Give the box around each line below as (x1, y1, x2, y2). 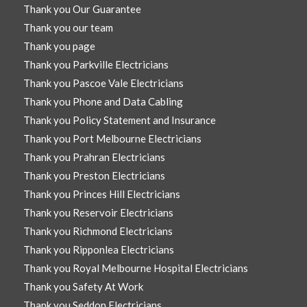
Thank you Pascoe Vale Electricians (23, 77, 184, 90)
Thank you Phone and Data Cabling (23, 95, 183, 108)
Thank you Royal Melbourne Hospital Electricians (23, 262, 248, 275)
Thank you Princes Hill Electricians (23, 188, 180, 201)
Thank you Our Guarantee (23, 3, 141, 16)
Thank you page (23, 40, 95, 53)
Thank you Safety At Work (23, 280, 143, 293)
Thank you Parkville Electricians (23, 58, 169, 71)
